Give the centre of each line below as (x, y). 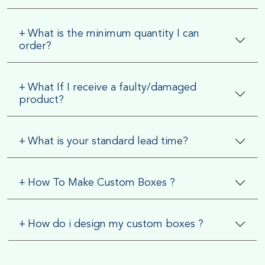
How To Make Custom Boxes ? (101, 182)
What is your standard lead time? (108, 141)
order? (35, 46)
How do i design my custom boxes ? (116, 224)
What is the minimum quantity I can (114, 33)
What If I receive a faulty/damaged (112, 87)
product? (41, 100)
